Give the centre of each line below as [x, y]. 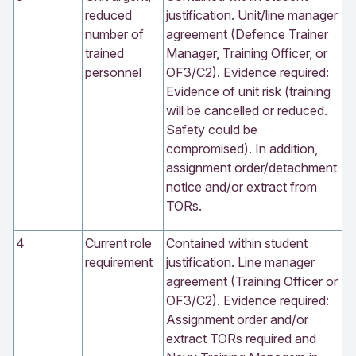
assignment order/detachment [252, 167]
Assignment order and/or [237, 319]
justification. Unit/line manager [252, 15]
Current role [118, 243]
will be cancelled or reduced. [247, 110]
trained [104, 53]
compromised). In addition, [242, 148]
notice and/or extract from [242, 186]
